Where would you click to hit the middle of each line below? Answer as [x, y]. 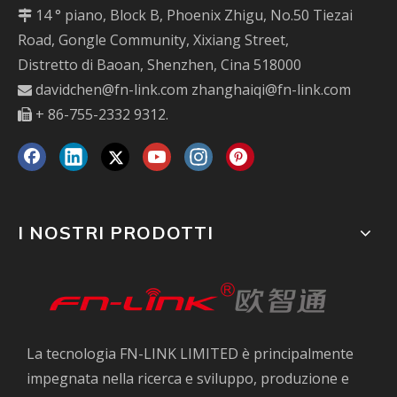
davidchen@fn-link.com [112, 90]
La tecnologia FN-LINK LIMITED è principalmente [190, 354]
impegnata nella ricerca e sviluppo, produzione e [188, 379]
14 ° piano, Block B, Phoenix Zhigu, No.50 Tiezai [194, 16]
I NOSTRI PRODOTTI [116, 233]
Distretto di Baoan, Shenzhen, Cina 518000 [160, 65]
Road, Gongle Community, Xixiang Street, [153, 40]
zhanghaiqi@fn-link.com [271, 90]
